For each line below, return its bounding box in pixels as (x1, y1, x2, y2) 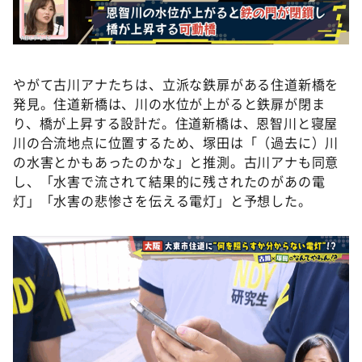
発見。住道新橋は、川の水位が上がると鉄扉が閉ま (13, 94, 326, 114)
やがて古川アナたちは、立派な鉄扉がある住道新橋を (13, 74, 339, 95)
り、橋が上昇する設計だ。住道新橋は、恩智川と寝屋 (13, 113, 339, 133)
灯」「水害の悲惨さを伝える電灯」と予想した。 (13, 191, 312, 211)
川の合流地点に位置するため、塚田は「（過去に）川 (13, 133, 339, 153)
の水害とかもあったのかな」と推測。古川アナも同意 (13, 152, 339, 172)
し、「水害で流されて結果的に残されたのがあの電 (13, 171, 326, 192)
